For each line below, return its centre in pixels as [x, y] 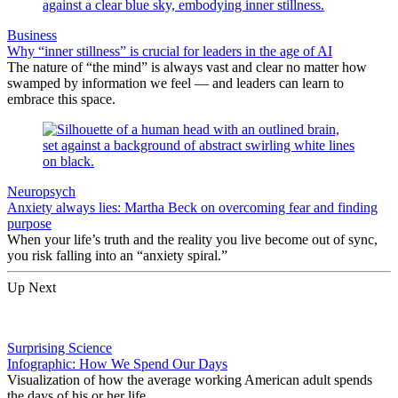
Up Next [32, 287]
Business [32, 35]
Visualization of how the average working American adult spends [190, 379]
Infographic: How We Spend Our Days [117, 363]
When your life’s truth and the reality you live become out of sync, [192, 239]
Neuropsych [41, 191]
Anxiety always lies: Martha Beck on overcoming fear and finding [192, 207]
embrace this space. [61, 99]
